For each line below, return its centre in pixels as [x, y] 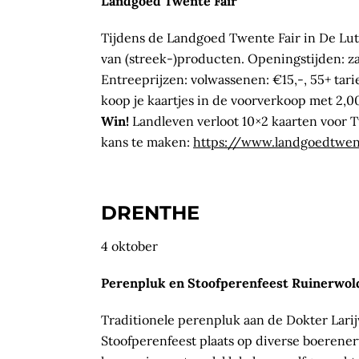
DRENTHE [150, 212]
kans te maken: [147, 141]
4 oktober [129, 246]
